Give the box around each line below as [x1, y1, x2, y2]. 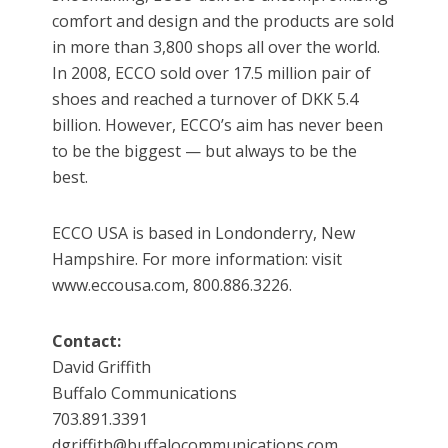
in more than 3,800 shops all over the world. [52, 36, 381, 59]
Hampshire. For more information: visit [52, 248, 343, 271]
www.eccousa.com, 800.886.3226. [52, 274, 293, 297]
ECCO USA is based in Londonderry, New [52, 222, 356, 245]
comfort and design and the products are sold [52, 10, 395, 33]
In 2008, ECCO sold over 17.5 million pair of [52, 62, 372, 85]
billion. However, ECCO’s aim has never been [52, 114, 384, 137]
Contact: [52, 330, 122, 353]
